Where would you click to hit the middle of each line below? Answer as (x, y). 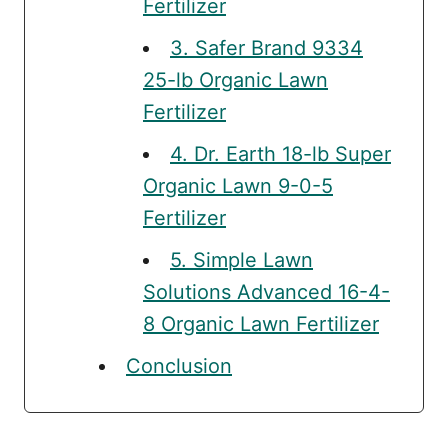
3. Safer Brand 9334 (266, 47)
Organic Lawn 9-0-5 (238, 185)
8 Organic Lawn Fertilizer (261, 323)
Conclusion (179, 365)
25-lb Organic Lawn (235, 79)
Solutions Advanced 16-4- (266, 291)
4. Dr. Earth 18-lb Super (280, 153)
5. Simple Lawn (241, 259)
